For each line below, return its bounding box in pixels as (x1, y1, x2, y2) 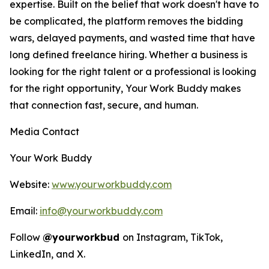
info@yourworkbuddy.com (40, 204, 163, 217)
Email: (10, 204, 40, 217)
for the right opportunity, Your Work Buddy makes (10, 82, 241, 94)
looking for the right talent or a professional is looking (10, 65, 256, 77)
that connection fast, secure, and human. (10, 98, 198, 111)
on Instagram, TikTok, (122, 231, 223, 243)
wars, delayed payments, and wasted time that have (10, 31, 255, 44)
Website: (10, 178, 52, 190)
